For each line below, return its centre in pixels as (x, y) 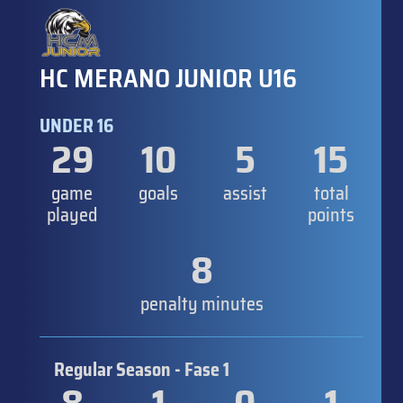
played (72, 215)
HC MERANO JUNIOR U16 (168, 78)
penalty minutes (201, 304)
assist (245, 193)
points (331, 215)
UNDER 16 (77, 125)
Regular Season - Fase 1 (142, 369)
